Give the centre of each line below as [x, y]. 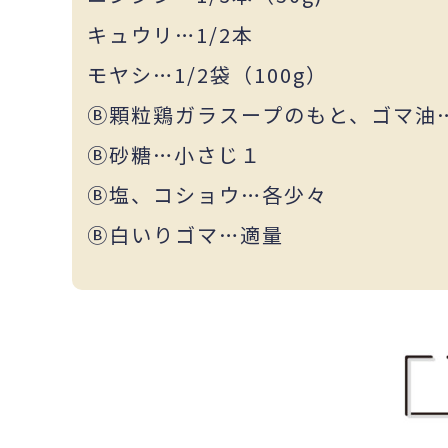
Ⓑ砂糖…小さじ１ [174, 154]
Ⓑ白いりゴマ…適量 [185, 234]
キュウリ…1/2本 [170, 34]
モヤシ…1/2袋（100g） [207, 74]
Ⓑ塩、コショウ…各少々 [207, 194]
